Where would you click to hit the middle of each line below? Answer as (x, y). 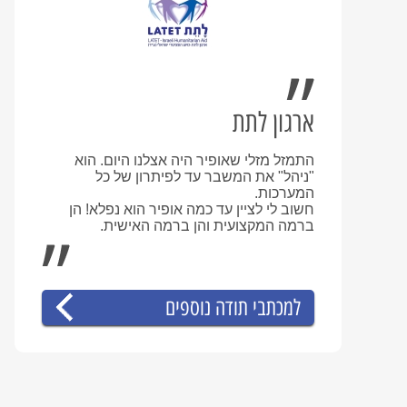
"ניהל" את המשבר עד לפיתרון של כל (205, 177)
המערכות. (284, 193)
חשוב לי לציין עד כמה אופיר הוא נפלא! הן (192, 209)
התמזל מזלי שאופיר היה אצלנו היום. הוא (194, 160)
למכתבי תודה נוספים (233, 308)
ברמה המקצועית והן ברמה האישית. (207, 226)
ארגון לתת (273, 122)
